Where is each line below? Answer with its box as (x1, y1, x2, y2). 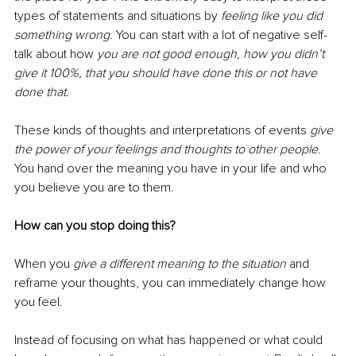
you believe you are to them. (14, 180, 177, 196)
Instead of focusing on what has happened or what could (14, 332, 326, 349)
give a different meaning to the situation (73, 256, 286, 273)
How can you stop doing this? (14, 218, 176, 234)
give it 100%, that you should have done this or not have (14, 65, 320, 82)
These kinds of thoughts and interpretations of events (14, 122, 310, 139)
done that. (14, 84, 69, 101)
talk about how (14, 46, 97, 63)
